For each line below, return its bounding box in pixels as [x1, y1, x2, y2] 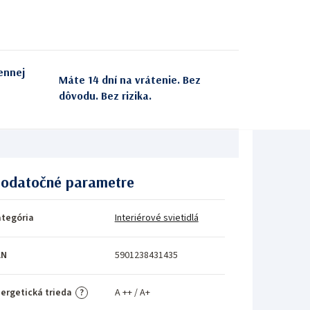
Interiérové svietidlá [114, 210, 199, 225]
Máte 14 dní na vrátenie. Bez [58, 73, 201, 87]
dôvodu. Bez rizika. [58, 89, 152, 103]
